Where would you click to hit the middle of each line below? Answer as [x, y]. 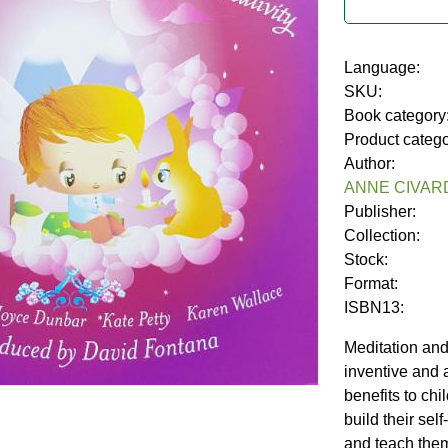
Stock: [368, 260]
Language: [384, 68]
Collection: [384, 236]
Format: [373, 284]
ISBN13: [376, 308]
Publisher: [382, 212]
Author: [371, 164]
